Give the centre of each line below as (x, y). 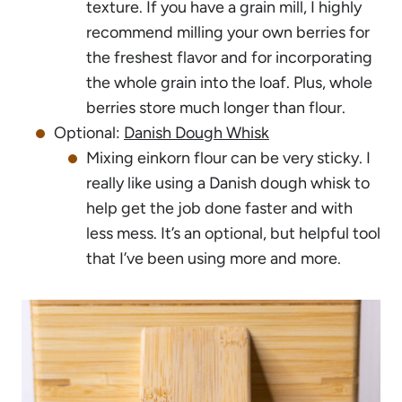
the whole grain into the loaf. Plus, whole (229, 82)
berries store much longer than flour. (216, 107)
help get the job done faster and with (219, 208)
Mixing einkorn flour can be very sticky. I (228, 157)
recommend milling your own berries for (228, 32)
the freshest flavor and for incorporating (229, 57)
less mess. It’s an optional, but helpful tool (233, 233)
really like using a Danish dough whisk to (228, 183)
